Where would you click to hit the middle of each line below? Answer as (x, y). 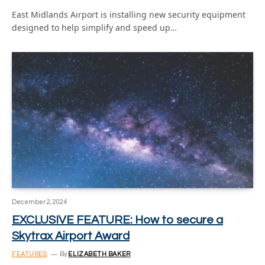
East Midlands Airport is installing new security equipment (129, 14)
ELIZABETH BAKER (99, 254)
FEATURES (30, 254)
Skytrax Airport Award (71, 236)
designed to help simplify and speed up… (94, 28)
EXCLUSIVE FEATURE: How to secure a (117, 220)
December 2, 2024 (39, 202)
